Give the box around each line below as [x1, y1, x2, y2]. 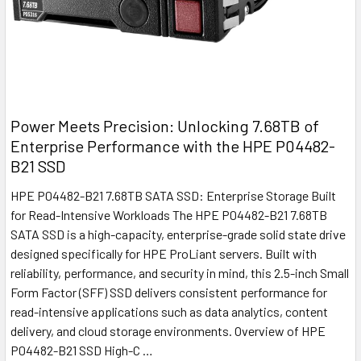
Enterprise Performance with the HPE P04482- [10, 135, 335, 156]
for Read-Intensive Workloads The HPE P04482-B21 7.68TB [10, 206, 327, 222]
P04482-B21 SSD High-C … [10, 342, 153, 358]
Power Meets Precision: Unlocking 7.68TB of [10, 115, 319, 135]
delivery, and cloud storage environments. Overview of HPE [10, 322, 326, 338]
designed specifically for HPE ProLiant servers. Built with [10, 245, 317, 261]
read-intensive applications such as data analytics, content [10, 303, 328, 319]
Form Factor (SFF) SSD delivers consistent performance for [10, 284, 327, 300]
